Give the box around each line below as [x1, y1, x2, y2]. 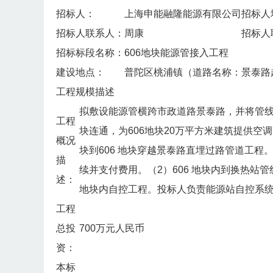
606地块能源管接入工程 [124, 48, 229, 58]
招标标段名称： [56, 48, 124, 58]
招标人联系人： [56, 28, 124, 39]
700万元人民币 [79, 223, 144, 234]
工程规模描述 [56, 87, 115, 97]
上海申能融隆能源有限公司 [124, 9, 241, 19]
